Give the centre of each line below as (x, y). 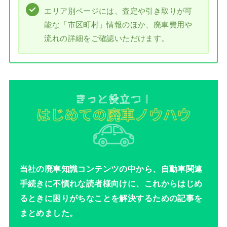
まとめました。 (49, 213)
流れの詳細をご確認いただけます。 (107, 38)
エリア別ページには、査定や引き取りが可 (118, 10)
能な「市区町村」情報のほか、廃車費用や (118, 24)
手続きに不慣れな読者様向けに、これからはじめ (111, 183)
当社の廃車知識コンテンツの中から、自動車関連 (111, 168)
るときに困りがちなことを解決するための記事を (111, 198)
